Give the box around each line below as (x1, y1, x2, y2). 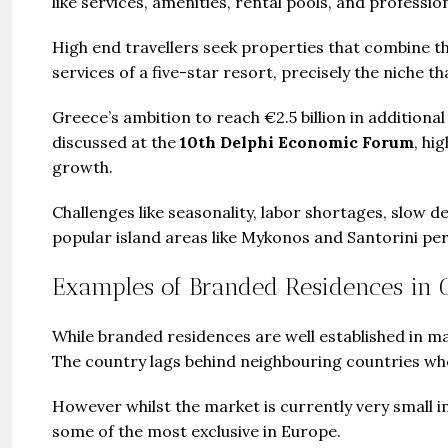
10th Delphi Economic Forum (180, 131, 414, 152)
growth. (52, 156, 113, 177)
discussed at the (52, 131, 180, 152)
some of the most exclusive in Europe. (52, 420, 341, 441)
